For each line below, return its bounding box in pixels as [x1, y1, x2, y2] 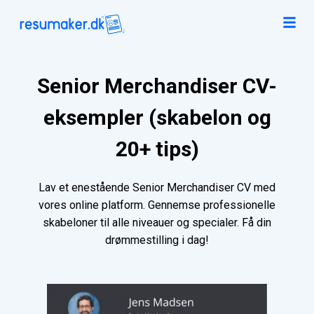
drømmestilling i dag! [105, 233, 209, 247]
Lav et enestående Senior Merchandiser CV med [39, 181, 275, 195]
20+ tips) [115, 137, 199, 162]
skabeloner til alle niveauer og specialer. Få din [43, 216, 271, 230]
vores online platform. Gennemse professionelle [39, 198, 275, 212]
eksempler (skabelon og [43, 105, 271, 130]
